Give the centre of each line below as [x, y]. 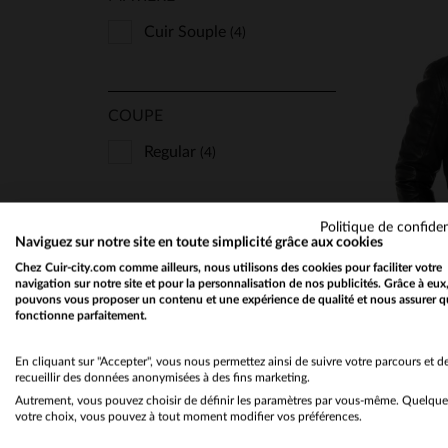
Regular [172, 152]
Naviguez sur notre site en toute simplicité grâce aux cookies [199, 242]
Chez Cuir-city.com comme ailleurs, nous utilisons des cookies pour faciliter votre [228, 267]
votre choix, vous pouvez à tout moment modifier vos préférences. [188, 416]
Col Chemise [190, 272]
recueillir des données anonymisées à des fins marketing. [162, 377]
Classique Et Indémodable [234, 416]
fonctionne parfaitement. [81, 315]
